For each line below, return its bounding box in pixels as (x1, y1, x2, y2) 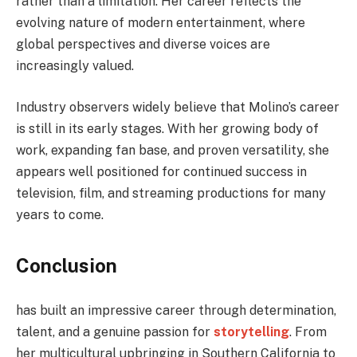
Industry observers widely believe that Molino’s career (16, 99, 339, 115)
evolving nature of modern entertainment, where (16, 15, 305, 31)
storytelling (214, 324, 289, 339)
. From (289, 324, 327, 339)
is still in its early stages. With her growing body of (16, 120, 319, 136)
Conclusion (16, 254, 117, 277)
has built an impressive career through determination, (16, 302, 336, 318)
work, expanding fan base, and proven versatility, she (16, 142, 329, 158)
